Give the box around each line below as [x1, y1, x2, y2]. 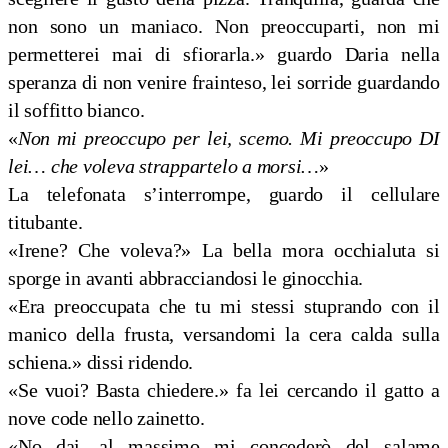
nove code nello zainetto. [8, 407, 205, 430]
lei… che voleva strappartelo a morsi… [8, 155, 320, 178]
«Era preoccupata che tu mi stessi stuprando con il [8, 295, 440, 318]
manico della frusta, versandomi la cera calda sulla [8, 323, 440, 346]
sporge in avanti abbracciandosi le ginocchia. [8, 267, 364, 290]
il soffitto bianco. [8, 99, 145, 122]
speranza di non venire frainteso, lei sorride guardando [8, 71, 440, 94]
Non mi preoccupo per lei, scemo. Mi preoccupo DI [17, 127, 440, 150]
